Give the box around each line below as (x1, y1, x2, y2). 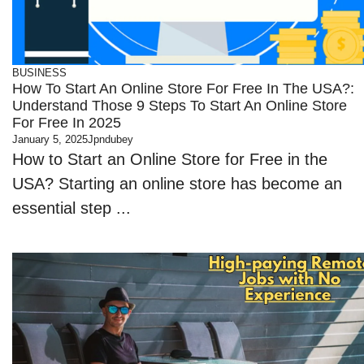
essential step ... (12, 199, 132, 217)
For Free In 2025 (12, 115, 122, 131)
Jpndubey (88, 133, 134, 145)
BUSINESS (12, 67, 67, 79)
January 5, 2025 (12, 133, 89, 145)
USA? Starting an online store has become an (12, 175, 343, 193)
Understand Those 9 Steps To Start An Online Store (12, 97, 348, 114)
